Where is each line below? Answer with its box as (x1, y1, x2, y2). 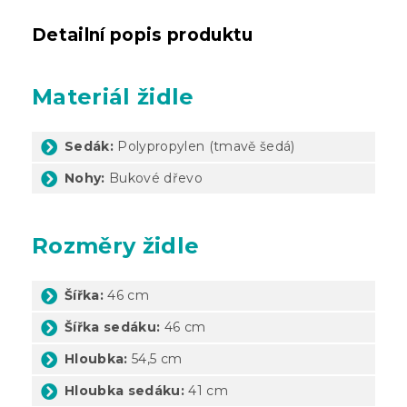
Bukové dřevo (104, 169, 203, 186)
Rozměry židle (32, 232, 200, 259)
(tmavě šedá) (208, 137, 295, 154)
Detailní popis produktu (32, 24, 253, 45)
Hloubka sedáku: (65, 382, 184, 399)
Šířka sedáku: (65, 318, 161, 335)
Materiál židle (32, 83, 194, 110)
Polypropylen (117, 137, 205, 154)
